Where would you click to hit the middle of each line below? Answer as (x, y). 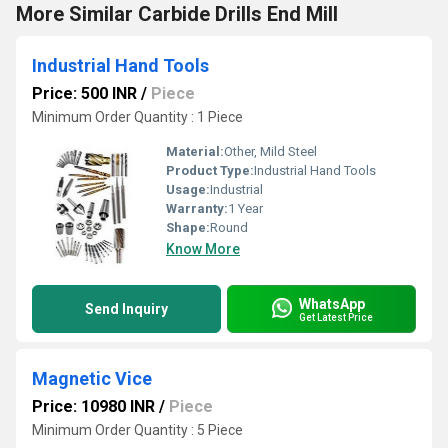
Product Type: (210, 170)
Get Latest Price (336, 317)
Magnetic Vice (92, 378)
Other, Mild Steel (270, 151)
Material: (195, 151)
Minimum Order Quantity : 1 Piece (137, 117)
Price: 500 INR (84, 93)
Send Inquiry (126, 309)
